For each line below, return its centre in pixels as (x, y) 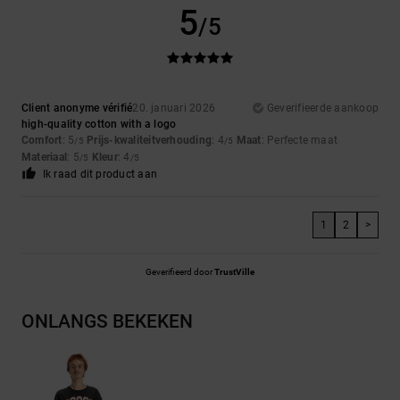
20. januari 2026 (174, 108)
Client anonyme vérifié (77, 108)
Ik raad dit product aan (100, 175)
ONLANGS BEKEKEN (107, 322)
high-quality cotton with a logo (99, 125)
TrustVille (234, 272)
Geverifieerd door (180, 272)
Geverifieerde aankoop (322, 108)
